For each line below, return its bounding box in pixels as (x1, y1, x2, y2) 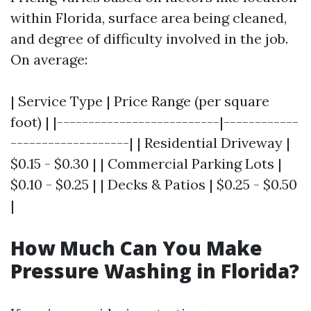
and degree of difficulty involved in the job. (10, 30, 288, 47)
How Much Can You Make (10, 235, 262, 261)
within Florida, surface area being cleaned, (10, 9, 287, 26)
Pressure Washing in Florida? (10, 258, 299, 284)
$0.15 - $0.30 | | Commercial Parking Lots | (10, 155, 282, 172)
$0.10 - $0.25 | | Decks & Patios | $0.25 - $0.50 (10, 176, 297, 193)
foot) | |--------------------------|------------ (10, 113, 299, 131)
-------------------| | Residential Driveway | (10, 134, 290, 151)
